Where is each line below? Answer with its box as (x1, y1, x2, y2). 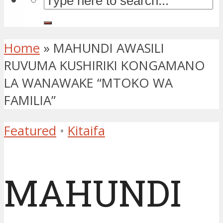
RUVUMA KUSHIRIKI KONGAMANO (4, 57, 205, 75)
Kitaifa (68, 121, 105, 139)
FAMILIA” (4, 92, 56, 110)
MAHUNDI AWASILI (53, 39, 164, 57)
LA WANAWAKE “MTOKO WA (4, 74, 173, 92)
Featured (4, 121, 56, 139)
